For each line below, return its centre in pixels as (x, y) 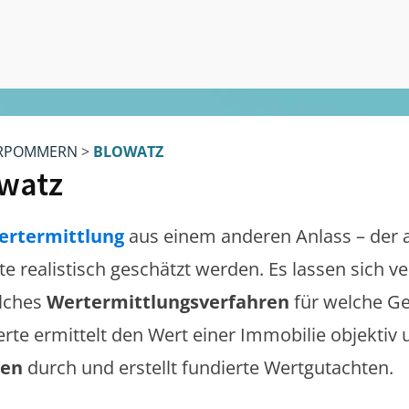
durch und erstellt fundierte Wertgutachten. (210, 367)
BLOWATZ (128, 152)
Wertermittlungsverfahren (170, 302)
